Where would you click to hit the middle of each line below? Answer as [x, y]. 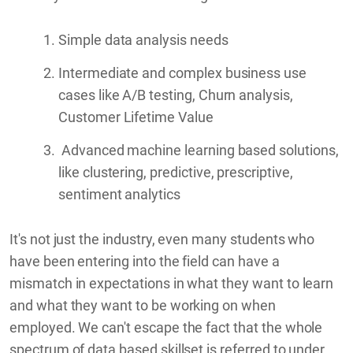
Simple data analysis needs [143, 39]
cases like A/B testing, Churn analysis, [176, 95]
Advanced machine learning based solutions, [199, 150]
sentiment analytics [119, 194]
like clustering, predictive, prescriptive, [176, 172]
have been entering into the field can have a [145, 261]
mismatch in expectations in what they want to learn [172, 283]
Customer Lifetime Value [136, 117]
